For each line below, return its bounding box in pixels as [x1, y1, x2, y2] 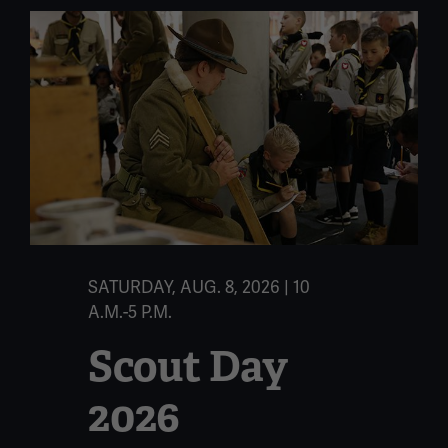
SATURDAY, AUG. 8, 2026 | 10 [88, 277, 311, 299]
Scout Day [88, 339, 289, 394]
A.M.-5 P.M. [88, 302, 173, 324]
